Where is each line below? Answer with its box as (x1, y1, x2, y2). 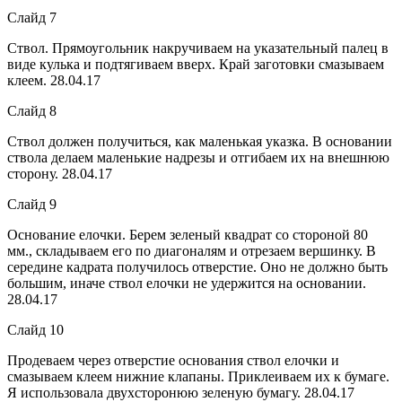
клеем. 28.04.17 (7, 72, 100, 88)
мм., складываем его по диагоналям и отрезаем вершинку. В (7, 242, 376, 258)
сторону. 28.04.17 (7, 165, 112, 181)
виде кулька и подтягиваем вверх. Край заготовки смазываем (7, 56, 384, 72)
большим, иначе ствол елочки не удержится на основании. (7, 275, 366, 291)
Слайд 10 (7, 321, 64, 337)
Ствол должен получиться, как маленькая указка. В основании (7, 133, 392, 149)
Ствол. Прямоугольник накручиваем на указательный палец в (7, 39, 389, 56)
